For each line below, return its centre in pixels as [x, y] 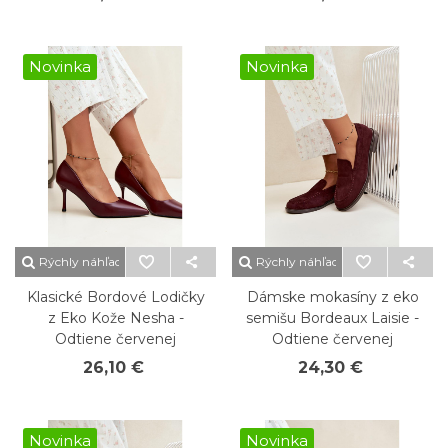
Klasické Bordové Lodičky [115, 297]
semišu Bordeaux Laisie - [332, 318]
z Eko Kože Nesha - [115, 318]
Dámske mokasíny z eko [332, 297]
